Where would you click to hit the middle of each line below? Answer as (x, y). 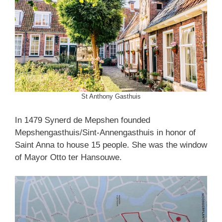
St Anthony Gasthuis (111, 97)
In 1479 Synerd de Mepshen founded (83, 120)
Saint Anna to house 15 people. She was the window (111, 145)
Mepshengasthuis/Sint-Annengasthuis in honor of (105, 132)
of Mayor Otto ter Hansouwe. (68, 157)
